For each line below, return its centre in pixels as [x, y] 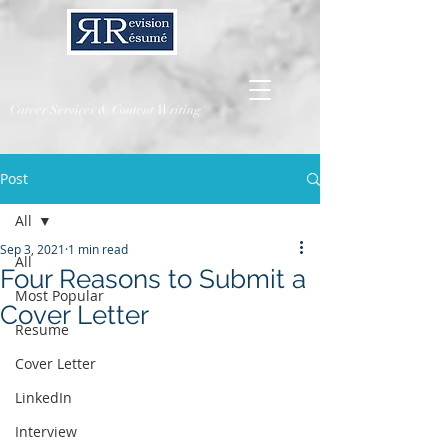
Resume [42, 329]
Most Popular [59, 295]
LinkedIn [43, 397]
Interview [46, 431]
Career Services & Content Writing [105, 110]
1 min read [98, 249]
